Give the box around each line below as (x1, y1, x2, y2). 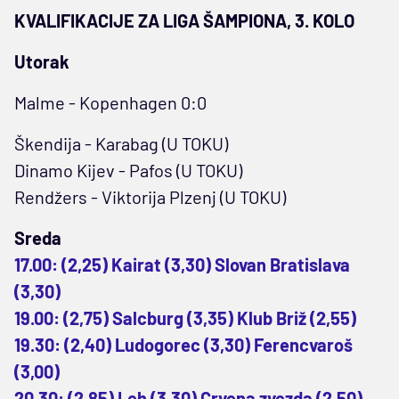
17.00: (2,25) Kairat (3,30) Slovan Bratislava (14, 253, 350, 275)
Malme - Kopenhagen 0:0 (14, 91, 207, 113)
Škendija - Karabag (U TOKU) (14, 132, 228, 154)
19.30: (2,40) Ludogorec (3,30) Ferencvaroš (14, 333, 353, 355)
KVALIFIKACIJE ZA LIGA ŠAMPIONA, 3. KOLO (14, 9, 354, 31)
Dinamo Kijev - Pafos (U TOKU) (14, 159, 242, 181)
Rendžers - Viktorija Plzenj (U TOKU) (14, 185, 286, 208)
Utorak (14, 50, 69, 72)
